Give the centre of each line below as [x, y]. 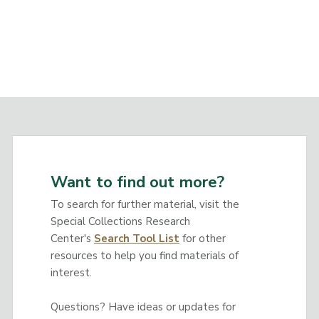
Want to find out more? [137, 183]
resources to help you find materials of [144, 255]
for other [202, 238]
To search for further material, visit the [145, 204]
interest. [71, 272]
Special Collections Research [120, 221]
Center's [72, 238]
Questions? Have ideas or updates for [143, 307]
